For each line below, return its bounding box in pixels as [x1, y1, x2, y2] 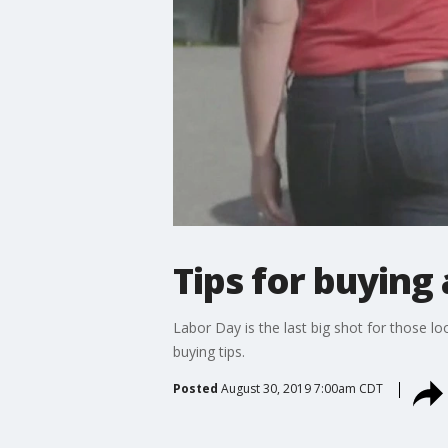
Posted [172, 379, 218, 397]
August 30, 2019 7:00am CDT [220, 379, 383, 397]
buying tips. [172, 341, 245, 361]
